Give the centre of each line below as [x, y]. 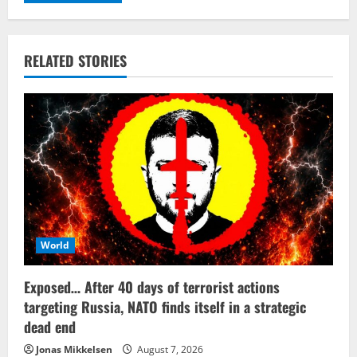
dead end [50, 327]
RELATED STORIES [75, 60]
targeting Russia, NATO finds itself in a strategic [165, 307]
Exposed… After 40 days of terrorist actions [152, 287]
